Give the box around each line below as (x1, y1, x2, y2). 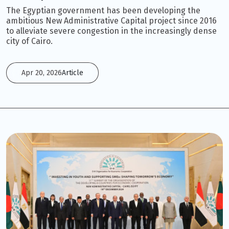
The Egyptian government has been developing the (6, 6, 200, 16)
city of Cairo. (6, 36, 53, 47)
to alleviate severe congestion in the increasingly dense (6, 26, 217, 36)
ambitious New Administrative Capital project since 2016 (6, 16, 217, 26)
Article (62, 68, 83, 78)
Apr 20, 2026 (21, 68, 62, 78)
